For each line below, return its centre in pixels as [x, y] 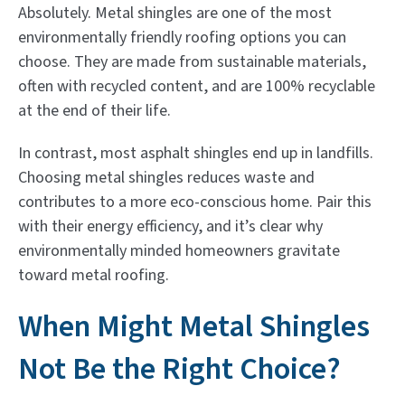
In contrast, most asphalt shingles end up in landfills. [196, 153]
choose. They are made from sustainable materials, [192, 61]
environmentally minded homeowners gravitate [179, 250]
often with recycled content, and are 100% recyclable [197, 86]
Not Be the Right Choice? [179, 369]
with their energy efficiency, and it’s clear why [170, 226]
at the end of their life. [94, 110]
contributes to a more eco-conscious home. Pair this [195, 202]
